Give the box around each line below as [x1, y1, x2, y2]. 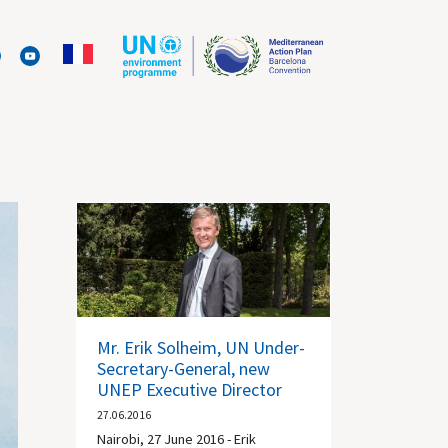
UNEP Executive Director [97, 377, 282, 401]
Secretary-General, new [97, 356, 270, 380]
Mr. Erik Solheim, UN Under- [97, 335, 305, 359]
